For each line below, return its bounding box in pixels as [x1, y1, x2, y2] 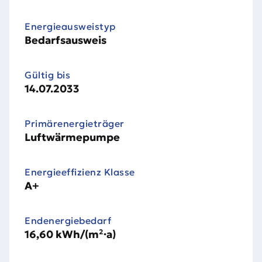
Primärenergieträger [25, 118, 125, 130]
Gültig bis [25, 69, 70, 81]
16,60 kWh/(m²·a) [25, 227, 116, 242]
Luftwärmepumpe [25, 130, 120, 144]
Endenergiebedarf [25, 215, 111, 227]
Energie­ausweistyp [25, 20, 116, 33]
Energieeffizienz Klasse [25, 166, 135, 178]
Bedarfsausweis [25, 33, 106, 47]
